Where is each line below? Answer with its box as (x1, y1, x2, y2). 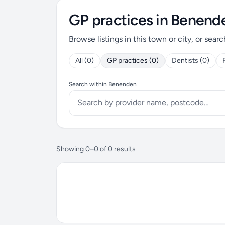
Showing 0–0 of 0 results (56, 145, 136, 153)
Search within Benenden (69, 81, 137, 88)
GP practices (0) (107, 56, 159, 65)
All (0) (75, 56, 94, 65)
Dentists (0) (172, 56, 209, 65)
